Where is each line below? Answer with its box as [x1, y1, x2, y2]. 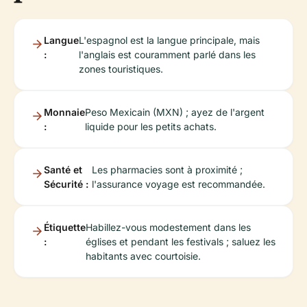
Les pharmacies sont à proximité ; [92, 164, 243, 175]
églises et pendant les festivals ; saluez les [86, 236, 275, 247]
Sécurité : [44, 178, 88, 190]
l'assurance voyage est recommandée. [92, 178, 266, 190]
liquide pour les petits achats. [85, 121, 217, 132]
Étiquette [44, 221, 86, 233]
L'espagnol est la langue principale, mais [79, 34, 260, 46]
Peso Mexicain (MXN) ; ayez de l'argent [85, 106, 265, 118]
